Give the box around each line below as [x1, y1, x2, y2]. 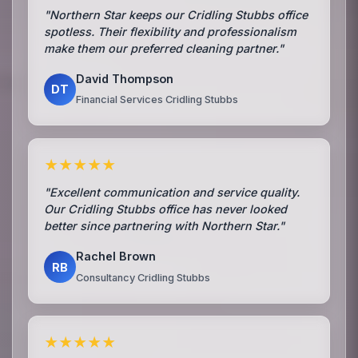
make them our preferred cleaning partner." [44, 41, 284, 55]
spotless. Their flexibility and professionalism [44, 24, 297, 38]
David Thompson [76, 71, 174, 86]
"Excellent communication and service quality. [44, 185, 300, 200]
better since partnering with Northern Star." [44, 219, 285, 233]
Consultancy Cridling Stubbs [76, 272, 211, 284]
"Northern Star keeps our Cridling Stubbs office [44, 7, 308, 22]
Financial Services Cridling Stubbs [76, 93, 239, 106]
